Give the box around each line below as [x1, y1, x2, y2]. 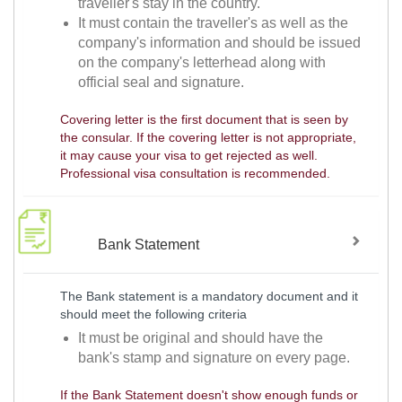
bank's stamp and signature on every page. [78, 350, 351, 366]
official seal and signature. [78, 74, 245, 91]
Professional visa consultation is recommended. [59, 166, 330, 181]
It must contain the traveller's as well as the [78, 15, 349, 31]
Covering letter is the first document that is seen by [59, 112, 348, 127]
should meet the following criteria [59, 306, 247, 321]
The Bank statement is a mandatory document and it [59, 288, 358, 303]
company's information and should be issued [78, 35, 362, 51]
